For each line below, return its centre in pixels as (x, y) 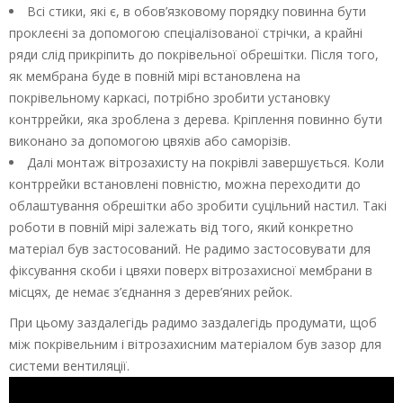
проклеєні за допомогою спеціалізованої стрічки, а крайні (186, 32)
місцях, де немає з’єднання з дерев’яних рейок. (151, 291)
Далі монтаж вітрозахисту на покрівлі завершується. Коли (206, 162)
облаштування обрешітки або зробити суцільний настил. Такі (198, 205)
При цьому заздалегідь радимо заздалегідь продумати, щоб (193, 322)
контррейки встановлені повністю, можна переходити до (185, 184)
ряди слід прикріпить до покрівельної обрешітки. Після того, (194, 54)
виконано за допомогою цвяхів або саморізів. (150, 140)
